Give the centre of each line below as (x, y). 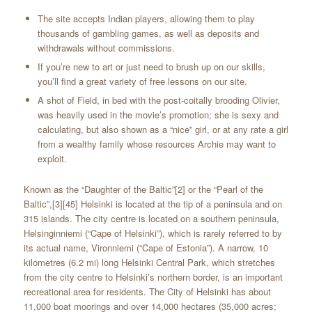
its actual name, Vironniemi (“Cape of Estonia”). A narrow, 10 (146, 248)
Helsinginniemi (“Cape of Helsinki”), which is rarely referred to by (153, 233)
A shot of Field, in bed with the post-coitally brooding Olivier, (158, 100)
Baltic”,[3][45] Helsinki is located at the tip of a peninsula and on (153, 204)
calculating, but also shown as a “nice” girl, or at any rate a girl (163, 130)
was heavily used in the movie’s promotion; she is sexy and (158, 115)
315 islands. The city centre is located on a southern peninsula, (151, 219)
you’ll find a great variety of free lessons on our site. (142, 81)
